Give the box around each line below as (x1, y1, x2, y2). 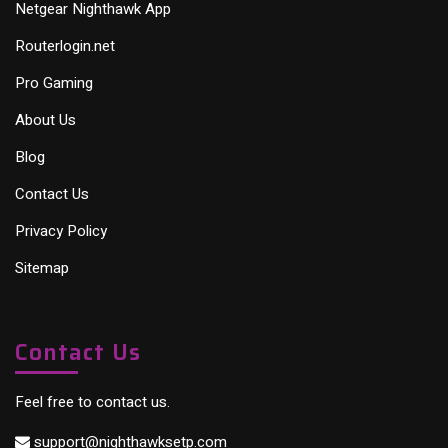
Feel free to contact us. (15, 390, 170, 413)
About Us (15, 108, 76, 131)
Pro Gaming (15, 71, 93, 94)
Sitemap (15, 256, 69, 279)
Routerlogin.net (15, 34, 115, 57)
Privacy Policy (15, 219, 107, 242)
